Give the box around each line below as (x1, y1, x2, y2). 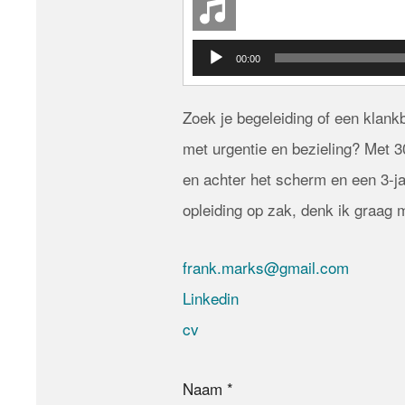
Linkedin (183, 286, 239, 309)
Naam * (183, 376, 233, 400)
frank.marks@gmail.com (183, 255, 349, 278)
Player (192, 58, 228, 77)
